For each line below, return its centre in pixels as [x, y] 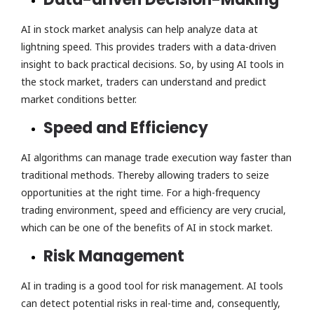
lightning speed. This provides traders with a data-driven [149, 47]
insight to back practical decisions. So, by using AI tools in [152, 64]
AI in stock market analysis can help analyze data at [139, 29]
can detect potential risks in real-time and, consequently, [151, 303]
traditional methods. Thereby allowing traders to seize [145, 175]
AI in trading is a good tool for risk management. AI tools [152, 286]
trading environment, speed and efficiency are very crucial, [153, 210]
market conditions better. [82, 99]
